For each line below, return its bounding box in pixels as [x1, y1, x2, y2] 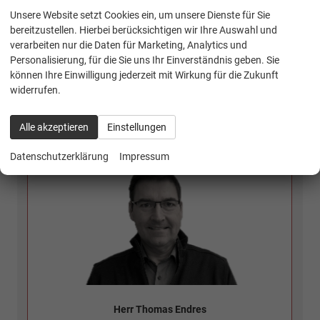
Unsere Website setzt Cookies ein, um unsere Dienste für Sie [10, 9, 271, 21]
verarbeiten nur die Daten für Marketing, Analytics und [10, 39, 248, 51]
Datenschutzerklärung [10, 151, 109, 164]
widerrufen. [10, 84, 61, 96]
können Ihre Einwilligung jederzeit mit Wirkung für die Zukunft [10, 69, 279, 81]
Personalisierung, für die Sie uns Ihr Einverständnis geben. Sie [10, 54, 280, 66]
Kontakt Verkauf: [111, 131, 209, 146]
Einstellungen [107, 121, 167, 133]
